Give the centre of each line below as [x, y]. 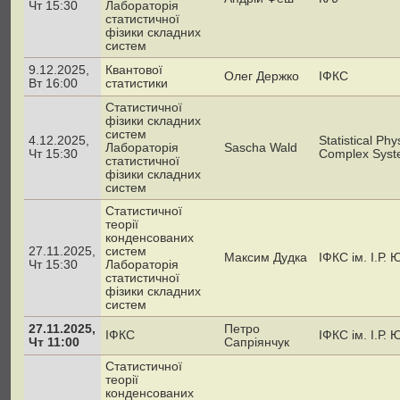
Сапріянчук [257, 342]
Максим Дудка [266, 257]
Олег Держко [262, 76]
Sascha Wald [261, 147]
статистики [137, 83]
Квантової [134, 70]
